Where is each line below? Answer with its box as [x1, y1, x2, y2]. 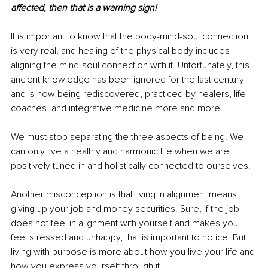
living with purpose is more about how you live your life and [11, 245, 257, 258]
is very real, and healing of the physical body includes [11, 44, 232, 57]
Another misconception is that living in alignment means [11, 188, 239, 200]
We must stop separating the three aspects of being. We [11, 130, 246, 143]
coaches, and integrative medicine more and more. [11, 102, 225, 114]
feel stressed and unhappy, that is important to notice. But [11, 231, 248, 243]
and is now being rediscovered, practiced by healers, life [11, 87, 248, 100]
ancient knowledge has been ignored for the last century [11, 73, 246, 86]
